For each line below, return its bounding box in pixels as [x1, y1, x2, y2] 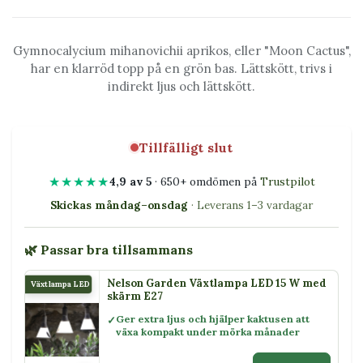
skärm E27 [107, 288, 163, 303]
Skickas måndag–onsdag [50, 197, 188, 212]
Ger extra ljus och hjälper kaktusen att [116, 313, 310, 326]
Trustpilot [259, 174, 315, 189]
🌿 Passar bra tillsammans [24, 241, 193, 258]
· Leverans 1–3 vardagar [188, 197, 313, 212]
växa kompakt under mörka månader [116, 326, 300, 339]
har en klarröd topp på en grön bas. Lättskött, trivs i [31, 61, 332, 76]
